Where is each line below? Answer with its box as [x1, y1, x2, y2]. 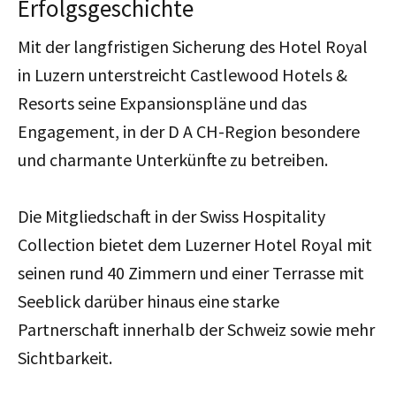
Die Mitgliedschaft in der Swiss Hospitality [18, 204, 325, 227]
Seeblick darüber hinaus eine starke [18, 289, 279, 312]
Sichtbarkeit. [18, 346, 112, 369]
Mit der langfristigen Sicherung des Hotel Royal [18, 34, 368, 57]
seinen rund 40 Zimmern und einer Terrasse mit [18, 261, 364, 284]
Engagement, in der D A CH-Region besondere [18, 119, 360, 142]
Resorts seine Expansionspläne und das [18, 91, 307, 114]
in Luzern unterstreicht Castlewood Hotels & [18, 63, 347, 86]
